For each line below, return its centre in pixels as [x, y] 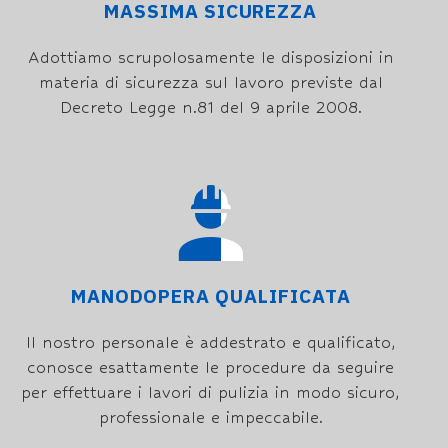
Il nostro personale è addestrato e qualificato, [210, 342]
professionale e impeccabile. [210, 417]
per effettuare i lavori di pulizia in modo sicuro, [211, 392]
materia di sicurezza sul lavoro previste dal [210, 82]
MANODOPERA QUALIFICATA [210, 296]
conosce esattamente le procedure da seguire [211, 367]
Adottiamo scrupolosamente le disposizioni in [210, 57]
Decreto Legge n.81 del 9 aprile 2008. [210, 107]
